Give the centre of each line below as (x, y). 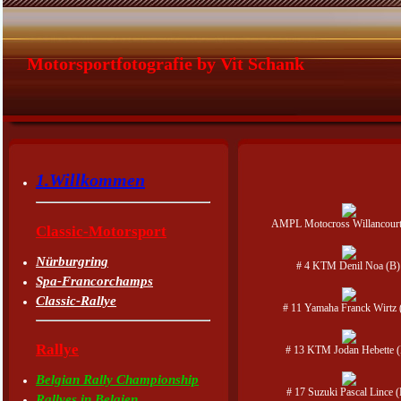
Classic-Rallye (76, 301)
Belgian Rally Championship (117, 380)
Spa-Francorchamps (94, 281)
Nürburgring (72, 261)
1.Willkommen (90, 180)
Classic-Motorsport (101, 231)
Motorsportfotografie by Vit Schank (166, 64)
